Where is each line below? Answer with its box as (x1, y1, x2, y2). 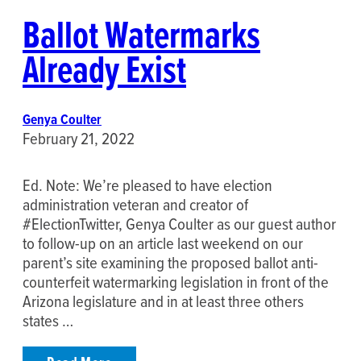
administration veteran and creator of (23, 193, 248, 217)
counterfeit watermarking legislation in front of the (23, 270, 329, 294)
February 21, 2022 (23, 126, 135, 150)
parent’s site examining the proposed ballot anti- (23, 251, 318, 275)
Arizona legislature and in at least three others (23, 289, 304, 313)
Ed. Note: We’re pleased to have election (23, 173, 272, 197)
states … (23, 309, 73, 333)
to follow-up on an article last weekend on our (23, 231, 303, 255)
